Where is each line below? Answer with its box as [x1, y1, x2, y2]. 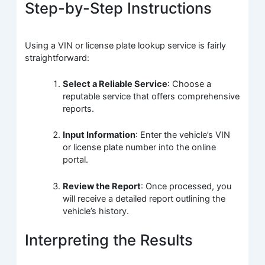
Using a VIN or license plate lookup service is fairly [25, 40, 227, 51]
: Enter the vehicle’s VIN [135, 130, 231, 141]
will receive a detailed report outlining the [63, 193, 226, 204]
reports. [63, 104, 95, 115]
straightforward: [25, 52, 90, 63]
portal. [63, 154, 89, 166]
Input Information [63, 130, 136, 141]
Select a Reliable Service [63, 79, 168, 90]
